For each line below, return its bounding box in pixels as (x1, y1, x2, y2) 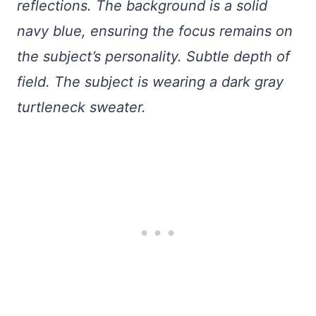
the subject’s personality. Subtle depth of (17, 47, 290, 65)
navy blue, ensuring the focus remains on (17, 22, 293, 39)
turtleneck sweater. (17, 98, 146, 116)
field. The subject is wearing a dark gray (17, 73, 284, 90)
